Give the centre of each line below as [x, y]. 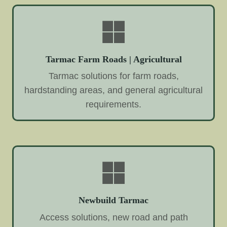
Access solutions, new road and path [113, 218]
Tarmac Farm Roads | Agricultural [113, 59]
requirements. [113, 105]
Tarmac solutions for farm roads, [113, 76]
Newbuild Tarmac [113, 200]
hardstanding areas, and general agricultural [113, 90]
